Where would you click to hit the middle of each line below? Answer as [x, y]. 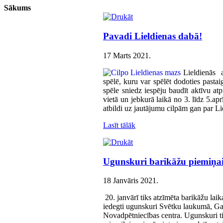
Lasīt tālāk [119, 125]
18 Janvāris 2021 [130, 181]
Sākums [17, 8]
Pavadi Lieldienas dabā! [153, 36]
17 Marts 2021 [126, 55]
